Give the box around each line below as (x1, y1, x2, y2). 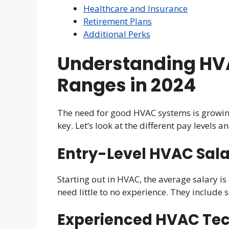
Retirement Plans (83, 15, 152, 27)
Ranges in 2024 (57, 73, 196, 98)
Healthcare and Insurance (83, 2, 188, 14)
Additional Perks (83, 28, 150, 40)
